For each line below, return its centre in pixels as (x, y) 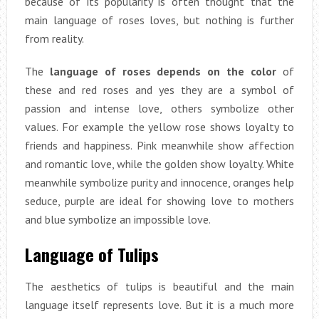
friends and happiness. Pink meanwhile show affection (159, 146)
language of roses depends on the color (163, 72)
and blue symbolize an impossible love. (117, 220)
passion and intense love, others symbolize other (159, 109)
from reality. (54, 39)
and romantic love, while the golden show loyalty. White (159, 164)
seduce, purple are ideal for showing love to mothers (159, 201)
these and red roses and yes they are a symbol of (159, 90)
